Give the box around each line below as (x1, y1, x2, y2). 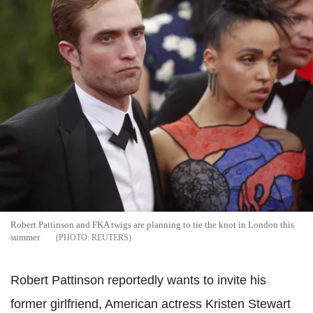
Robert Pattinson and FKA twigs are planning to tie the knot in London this (10, 219, 294, 231)
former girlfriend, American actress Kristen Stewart (10, 297, 291, 312)
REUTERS (92, 233, 129, 243)
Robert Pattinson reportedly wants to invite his (10, 273, 266, 288)
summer (10, 232, 40, 243)
